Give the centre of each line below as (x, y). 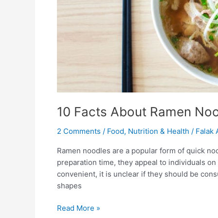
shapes (69, 185)
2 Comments (79, 131)
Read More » (79, 208)
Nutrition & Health (159, 131)
